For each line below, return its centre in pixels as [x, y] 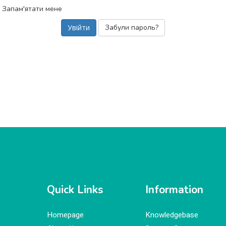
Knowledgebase [172, 215]
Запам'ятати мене [32, 9]
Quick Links [75, 190]
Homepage [65, 215]
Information [174, 190]
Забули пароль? [132, 27]
